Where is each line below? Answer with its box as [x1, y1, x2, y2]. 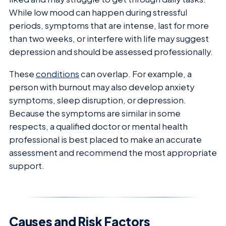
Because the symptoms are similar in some [9, 108, 181, 119]
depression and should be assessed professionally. [9, 46, 213, 57]
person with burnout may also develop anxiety [9, 82, 194, 93]
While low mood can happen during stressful [9, 7, 187, 18]
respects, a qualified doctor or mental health [9, 121, 188, 132]
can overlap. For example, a [79, 69, 192, 80]
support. [9, 160, 44, 172]
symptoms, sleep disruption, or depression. [9, 95, 186, 106]
